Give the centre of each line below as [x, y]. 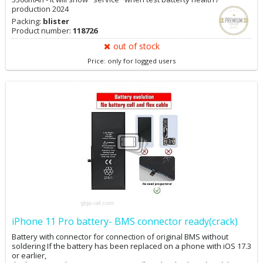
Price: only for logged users [131, 61]
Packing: [27, 21]
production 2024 [40, 9]
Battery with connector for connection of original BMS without [120, 237]
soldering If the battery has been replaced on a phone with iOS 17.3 [131, 246]
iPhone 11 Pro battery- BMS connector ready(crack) [125, 221]
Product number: [42, 31]
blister [56, 21]
